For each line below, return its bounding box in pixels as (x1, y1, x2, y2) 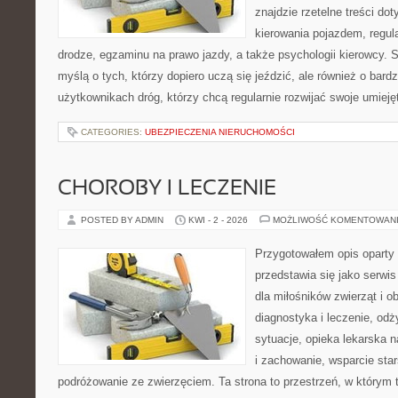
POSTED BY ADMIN (81, 215, 166, 225)
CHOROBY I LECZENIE (58, 179, 276, 199)
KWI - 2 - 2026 (188, 215, 248, 225)
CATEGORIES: (81, 127, 145, 137)
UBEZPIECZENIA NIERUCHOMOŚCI (145, 127, 295, 137)
